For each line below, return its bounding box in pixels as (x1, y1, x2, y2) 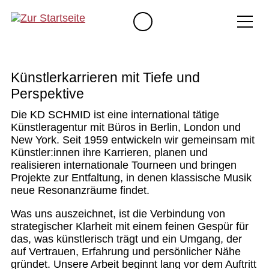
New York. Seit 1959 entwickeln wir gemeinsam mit (11, 133, 255, 146)
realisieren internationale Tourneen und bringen (11, 159, 237, 171)
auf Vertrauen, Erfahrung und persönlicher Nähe (11, 245, 241, 258)
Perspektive (11, 86, 84, 101)
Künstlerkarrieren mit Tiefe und (11, 70, 200, 85)
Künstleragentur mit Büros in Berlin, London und (11, 121, 241, 133)
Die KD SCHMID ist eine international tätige (11, 108, 219, 121)
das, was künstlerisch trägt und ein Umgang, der (11, 232, 242, 245)
